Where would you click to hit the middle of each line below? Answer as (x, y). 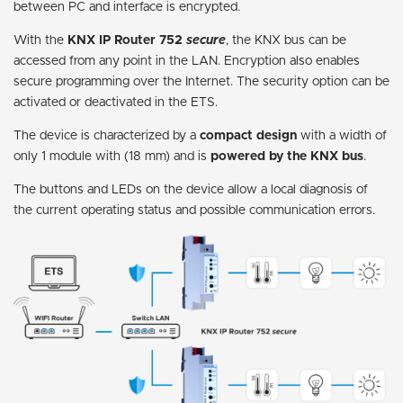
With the (40, 40)
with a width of (342, 135)
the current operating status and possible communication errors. (194, 210)
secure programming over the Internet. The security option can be (201, 81)
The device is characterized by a (107, 135)
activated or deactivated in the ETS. (116, 102)
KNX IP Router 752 (127, 40)
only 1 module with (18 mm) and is (112, 156)
